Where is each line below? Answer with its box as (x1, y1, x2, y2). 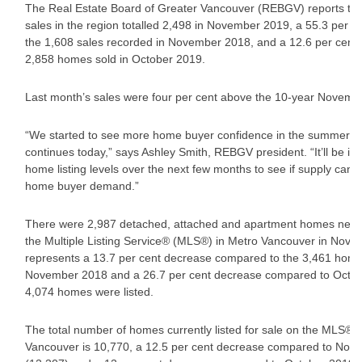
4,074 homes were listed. (25, 285, 154, 298)
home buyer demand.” (25, 179, 142, 192)
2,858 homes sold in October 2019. (25, 53, 205, 65)
